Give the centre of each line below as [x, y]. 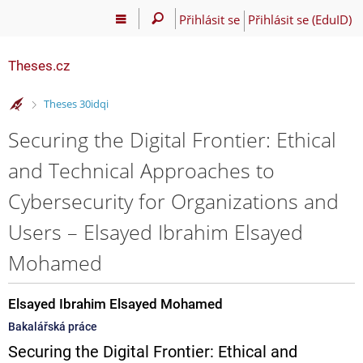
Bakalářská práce [53, 326]
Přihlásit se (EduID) [299, 19]
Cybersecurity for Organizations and [173, 201]
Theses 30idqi [76, 104]
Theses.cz [39, 66]
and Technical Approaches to [141, 170]
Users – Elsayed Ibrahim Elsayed [156, 231]
